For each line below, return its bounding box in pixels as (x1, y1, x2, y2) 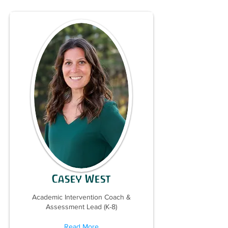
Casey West (52, 173, 111, 185)
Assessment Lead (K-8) (46, 203, 117, 211)
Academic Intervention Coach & (32, 193, 131, 201)
